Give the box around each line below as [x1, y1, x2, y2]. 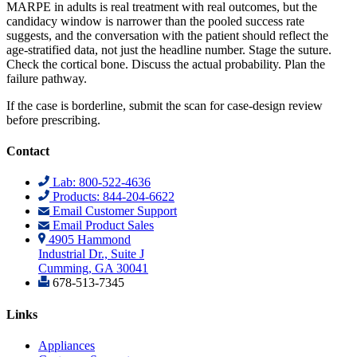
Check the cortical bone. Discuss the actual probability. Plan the [6, 57, 325, 71]
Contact [6, 144, 49, 159]
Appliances [38, 338, 95, 352]
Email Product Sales [49, 218, 154, 233]
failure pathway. [6, 71, 87, 85]
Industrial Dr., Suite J [38, 247, 144, 261]
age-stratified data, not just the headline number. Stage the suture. [6, 42, 331, 57]
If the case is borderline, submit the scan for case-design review [6, 98, 323, 112]
